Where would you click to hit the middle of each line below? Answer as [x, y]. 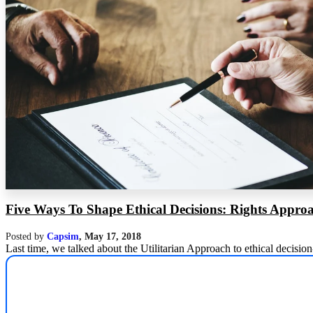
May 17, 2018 [113, 236]
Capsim [63, 236]
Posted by [26, 236]
